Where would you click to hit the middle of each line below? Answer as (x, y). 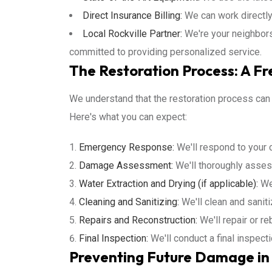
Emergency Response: (127, 147)
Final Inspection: (114, 238)
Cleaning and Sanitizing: (129, 202)
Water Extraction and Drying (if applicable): (168, 184)
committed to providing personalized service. (165, 52)
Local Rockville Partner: (132, 34)
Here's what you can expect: (128, 117)
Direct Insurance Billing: (132, 15)
